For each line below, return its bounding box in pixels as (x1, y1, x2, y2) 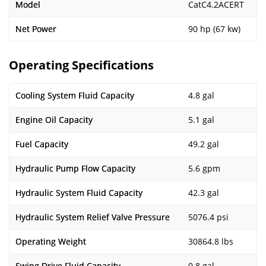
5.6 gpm (188, 163, 220, 174)
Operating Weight (15, 236, 86, 247)
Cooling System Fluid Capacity (15, 90, 134, 101)
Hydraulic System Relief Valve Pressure (15, 211, 170, 223)
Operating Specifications (9, 57, 154, 73)
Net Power (15, 23, 56, 34)
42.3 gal (188, 187, 219, 198)
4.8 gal (188, 90, 214, 101)
